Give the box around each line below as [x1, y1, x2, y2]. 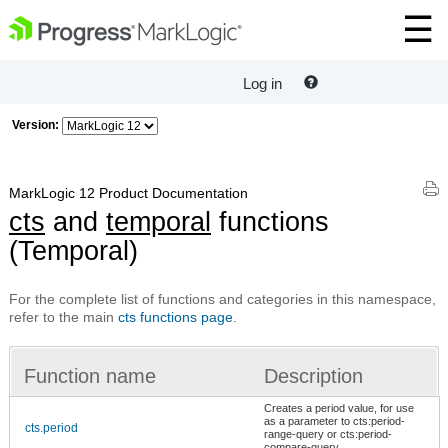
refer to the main [9, 308, 118, 325]
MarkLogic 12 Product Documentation [9, 185, 248, 201]
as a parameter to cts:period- [264, 414, 405, 427]
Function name [24, 364, 156, 387]
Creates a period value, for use [264, 401, 414, 414]
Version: [12, 118, 59, 132]
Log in [243, 75, 282, 93]
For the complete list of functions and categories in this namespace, [9, 290, 436, 307]
